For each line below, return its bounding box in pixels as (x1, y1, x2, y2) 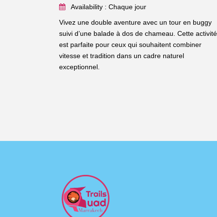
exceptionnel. (59, 63, 100, 71)
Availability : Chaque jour (71, 3, 146, 11)
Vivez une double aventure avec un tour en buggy (59, 18, 212, 27)
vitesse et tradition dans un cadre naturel (59, 52, 184, 60)
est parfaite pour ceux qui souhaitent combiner (59, 41, 201, 49)
